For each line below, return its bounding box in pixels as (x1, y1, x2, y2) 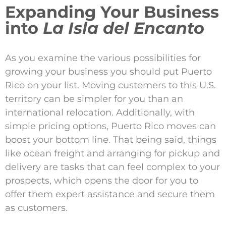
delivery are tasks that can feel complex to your (5, 161, 220, 173)
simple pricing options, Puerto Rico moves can (5, 121, 216, 132)
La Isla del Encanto (43, 18, 204, 38)
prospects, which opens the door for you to (5, 175, 198, 187)
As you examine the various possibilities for (5, 52, 201, 64)
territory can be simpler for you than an (5, 93, 183, 105)
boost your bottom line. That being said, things (5, 134, 216, 146)
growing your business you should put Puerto (5, 66, 212, 78)
